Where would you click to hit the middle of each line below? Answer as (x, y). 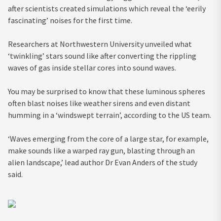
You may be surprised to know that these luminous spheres (107, 92)
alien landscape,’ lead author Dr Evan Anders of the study (103, 163)
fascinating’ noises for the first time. (70, 20)
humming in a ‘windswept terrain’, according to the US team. (110, 115)
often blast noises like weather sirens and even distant (99, 103)
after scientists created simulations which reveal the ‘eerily (107, 9)
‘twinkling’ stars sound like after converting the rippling (102, 56)
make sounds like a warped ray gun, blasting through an (101, 151)
